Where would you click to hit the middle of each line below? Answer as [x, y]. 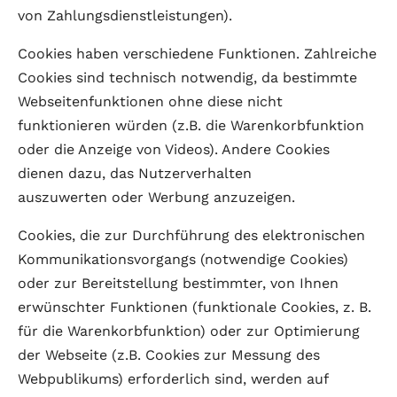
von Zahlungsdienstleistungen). [125, 16]
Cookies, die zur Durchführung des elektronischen [191, 235]
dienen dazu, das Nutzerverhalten [135, 173]
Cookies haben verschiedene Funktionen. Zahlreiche [197, 54]
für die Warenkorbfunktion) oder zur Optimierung [189, 331]
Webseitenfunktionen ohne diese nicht [150, 101]
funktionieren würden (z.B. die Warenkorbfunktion [191, 125]
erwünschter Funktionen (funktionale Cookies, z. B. [195, 307]
